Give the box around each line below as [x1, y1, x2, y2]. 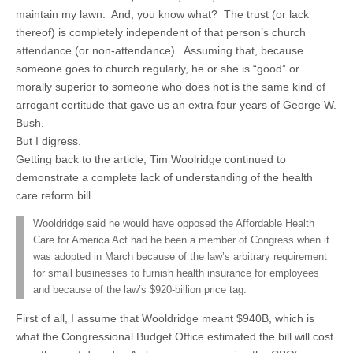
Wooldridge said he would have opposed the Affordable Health [33, 218, 314, 229]
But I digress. [16, 135, 81, 147]
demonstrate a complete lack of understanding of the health [16, 171, 313, 184]
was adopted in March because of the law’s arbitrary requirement [33, 251, 327, 262]
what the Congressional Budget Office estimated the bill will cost [16, 330, 333, 343]
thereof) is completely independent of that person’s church [16, 26, 306, 39]
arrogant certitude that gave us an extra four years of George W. [16, 98, 336, 111]
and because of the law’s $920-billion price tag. [33, 284, 247, 295]
